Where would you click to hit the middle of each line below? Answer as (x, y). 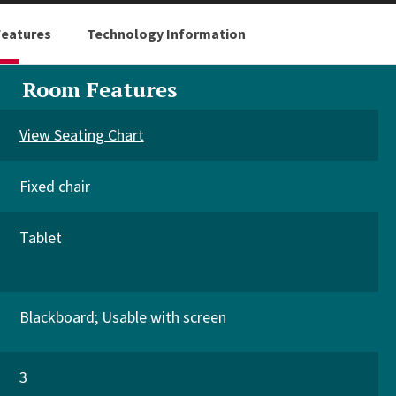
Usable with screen (164, 317)
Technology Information (166, 34)
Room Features (99, 89)
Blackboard (57, 317)
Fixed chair (54, 186)
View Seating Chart (81, 135)
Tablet (40, 237)
